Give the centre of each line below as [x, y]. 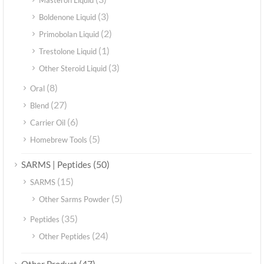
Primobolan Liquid [69, 34]
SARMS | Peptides [56, 165]
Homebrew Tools [59, 140]
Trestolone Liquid [68, 52]
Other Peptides [65, 237]
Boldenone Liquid [67, 17]
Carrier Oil [48, 123]
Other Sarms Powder [74, 199]
